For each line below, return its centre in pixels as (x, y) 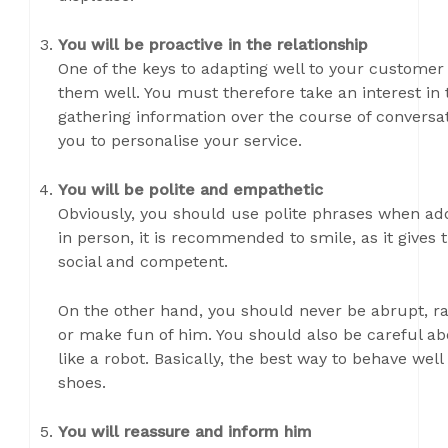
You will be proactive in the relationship (213, 44)
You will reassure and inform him (185, 431)
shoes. (82, 382)
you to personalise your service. (180, 140)
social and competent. (143, 261)
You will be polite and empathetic (190, 189)
